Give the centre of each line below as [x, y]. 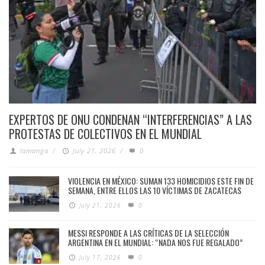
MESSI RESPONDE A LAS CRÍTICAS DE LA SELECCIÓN [148, 232]
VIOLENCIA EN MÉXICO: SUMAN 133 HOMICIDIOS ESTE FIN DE [161, 180]
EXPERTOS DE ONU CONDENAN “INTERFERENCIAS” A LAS [130, 119]
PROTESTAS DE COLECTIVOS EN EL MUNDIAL [105, 133]
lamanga [35, 150]
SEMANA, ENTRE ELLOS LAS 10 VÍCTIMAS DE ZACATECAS [155, 190]
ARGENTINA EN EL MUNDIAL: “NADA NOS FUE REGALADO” [155, 242]
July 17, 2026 [101, 257]
